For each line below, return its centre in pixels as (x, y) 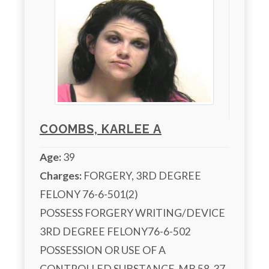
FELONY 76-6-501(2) (89, 194)
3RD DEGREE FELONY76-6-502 (115, 231)
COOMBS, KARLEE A (101, 129)
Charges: (61, 175)
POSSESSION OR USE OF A (103, 250)
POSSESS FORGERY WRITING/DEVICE (132, 213)
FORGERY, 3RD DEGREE (141, 175)
